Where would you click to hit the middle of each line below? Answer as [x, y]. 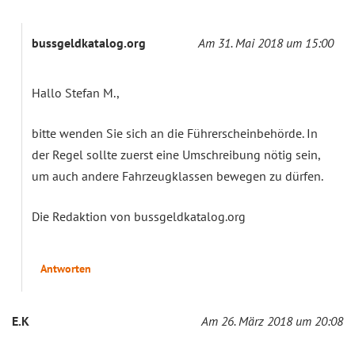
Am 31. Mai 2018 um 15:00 [266, 42]
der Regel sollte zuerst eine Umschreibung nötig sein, [176, 154]
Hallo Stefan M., [76, 92]
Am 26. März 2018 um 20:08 [272, 321]
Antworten [66, 268]
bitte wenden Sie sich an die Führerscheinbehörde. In [175, 133]
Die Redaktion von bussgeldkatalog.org [139, 216]
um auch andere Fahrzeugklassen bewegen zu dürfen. [177, 176]
